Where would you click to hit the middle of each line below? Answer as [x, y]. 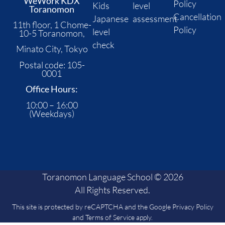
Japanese [110, 18]
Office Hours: [52, 89]
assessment [155, 18]
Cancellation [197, 16]
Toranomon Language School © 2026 [113, 177]
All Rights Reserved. [113, 190]
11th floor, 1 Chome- [52, 24]
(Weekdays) [52, 113]
